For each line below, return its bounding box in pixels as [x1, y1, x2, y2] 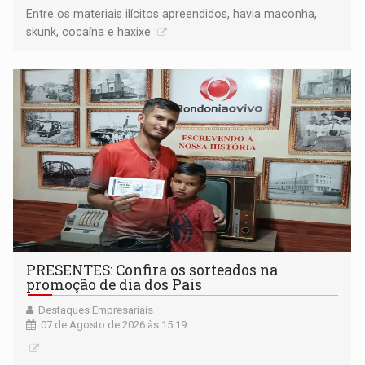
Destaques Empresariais [38, 303, 154, 316]
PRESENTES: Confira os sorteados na [26, 260, 279, 279]
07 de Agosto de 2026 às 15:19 [41, 318, 187, 331]
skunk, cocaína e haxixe [26, 24, 155, 38]
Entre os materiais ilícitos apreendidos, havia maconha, [26, 7, 318, 20]
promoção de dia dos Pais [26, 275, 203, 294]
